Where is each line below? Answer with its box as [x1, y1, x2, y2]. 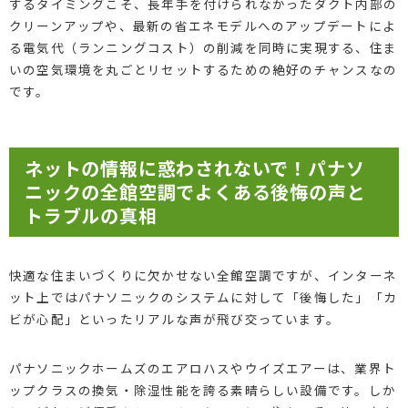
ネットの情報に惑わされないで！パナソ [24, 154, 365, 181]
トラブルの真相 [24, 201, 158, 229]
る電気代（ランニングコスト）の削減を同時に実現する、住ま [8, 37, 397, 56]
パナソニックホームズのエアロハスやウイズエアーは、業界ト [8, 358, 396, 377]
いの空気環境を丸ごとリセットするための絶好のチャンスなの [8, 59, 397, 78]
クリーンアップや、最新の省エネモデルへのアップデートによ [8, 15, 396, 35]
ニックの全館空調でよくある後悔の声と [24, 178, 366, 205]
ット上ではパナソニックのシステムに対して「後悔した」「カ [8, 287, 397, 306]
